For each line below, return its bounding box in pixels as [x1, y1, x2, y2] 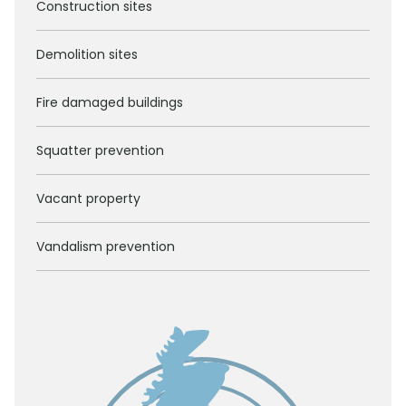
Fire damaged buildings [36, 93, 183, 111]
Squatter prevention [36, 141, 164, 159]
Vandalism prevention [36, 237, 175, 256]
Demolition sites [36, 45, 138, 63]
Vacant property [36, 189, 140, 208]
